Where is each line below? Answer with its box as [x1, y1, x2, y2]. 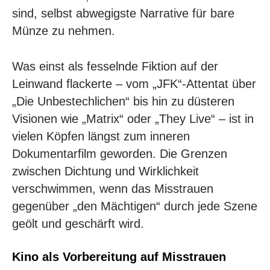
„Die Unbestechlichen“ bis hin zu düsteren [12, 94, 234, 108]
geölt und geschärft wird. [12, 216, 144, 230]
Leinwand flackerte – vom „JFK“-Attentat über [12, 77, 256, 90]
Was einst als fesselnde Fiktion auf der [12, 59, 218, 73]
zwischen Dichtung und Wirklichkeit [12, 164, 199, 178]
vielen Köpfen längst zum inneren [12, 129, 190, 143]
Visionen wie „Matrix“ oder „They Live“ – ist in [12, 111, 254, 125]
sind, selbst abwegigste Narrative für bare [12, 6, 234, 20]
